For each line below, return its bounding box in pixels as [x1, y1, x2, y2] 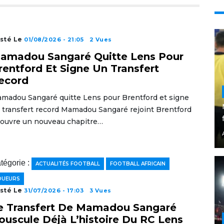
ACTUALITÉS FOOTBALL [35, 160, 100, 167]
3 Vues [89, 187, 111, 194]
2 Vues [89, 36, 112, 43]
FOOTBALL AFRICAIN [109, 160, 165, 167]
